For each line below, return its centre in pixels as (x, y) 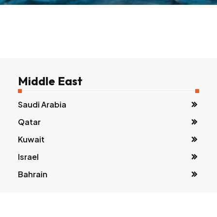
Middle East (50, 81)
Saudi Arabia (42, 104)
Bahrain (32, 174)
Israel (28, 157)
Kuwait (31, 139)
